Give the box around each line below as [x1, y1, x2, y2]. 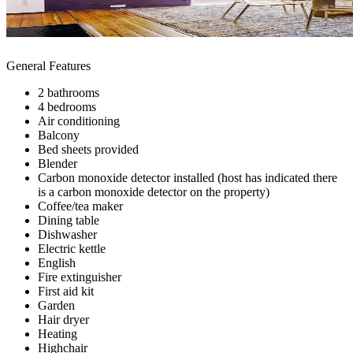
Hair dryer [38, 312, 89, 326]
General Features [6, 58, 91, 72]
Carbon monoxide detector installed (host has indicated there [38, 170, 337, 184]
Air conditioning [38, 113, 120, 128]
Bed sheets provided [38, 142, 139, 156]
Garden [38, 298, 75, 312]
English [38, 255, 76, 269]
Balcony [38, 128, 80, 142]
